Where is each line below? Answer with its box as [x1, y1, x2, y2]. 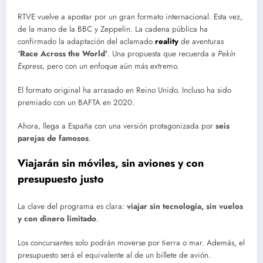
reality [155, 36, 181, 48]
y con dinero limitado [18, 213, 96, 225]
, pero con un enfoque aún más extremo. [42, 60, 179, 72]
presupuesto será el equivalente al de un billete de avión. [18, 249, 211, 261]
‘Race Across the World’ [18, 48, 107, 60]
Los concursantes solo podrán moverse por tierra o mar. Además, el [18, 237, 245, 248]
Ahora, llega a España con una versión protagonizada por [18, 120, 215, 131]
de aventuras [181, 36, 224, 48]
